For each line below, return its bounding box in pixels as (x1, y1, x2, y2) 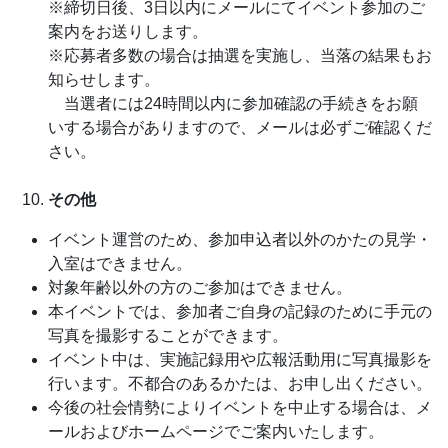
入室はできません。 (48, 255, 192, 272)
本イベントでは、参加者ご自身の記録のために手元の (48, 303, 432, 320)
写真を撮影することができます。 (48, 327, 288, 344)
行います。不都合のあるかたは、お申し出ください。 (48, 375, 432, 392)
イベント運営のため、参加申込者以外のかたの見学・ (48, 231, 432, 248)
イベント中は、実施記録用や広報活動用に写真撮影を (48, 351, 432, 368)
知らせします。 (48, 71, 160, 88)
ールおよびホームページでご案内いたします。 (48, 423, 384, 440)
